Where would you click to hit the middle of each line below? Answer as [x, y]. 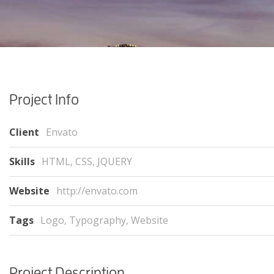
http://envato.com [97, 191]
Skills [23, 161]
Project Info [44, 99]
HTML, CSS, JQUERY [87, 161]
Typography [98, 220]
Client [25, 132]
